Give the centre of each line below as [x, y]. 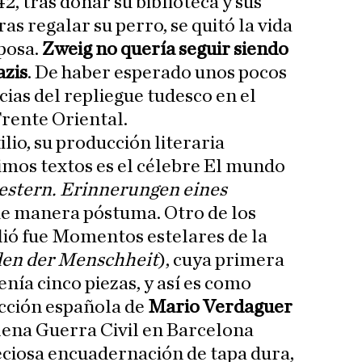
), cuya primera [221, 261]
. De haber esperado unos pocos [157, 73]
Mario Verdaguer [220, 307]
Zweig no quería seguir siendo [165, 50]
